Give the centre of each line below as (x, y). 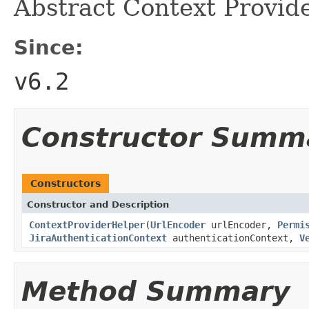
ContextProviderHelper (87, 225)
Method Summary (156, 291)
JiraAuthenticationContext (98, 238)
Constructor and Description (98, 204)
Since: (49, 47)
